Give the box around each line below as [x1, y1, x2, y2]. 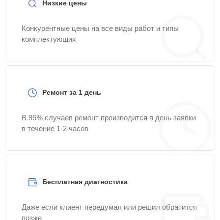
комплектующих [22, 35, 76, 43]
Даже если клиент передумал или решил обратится [22, 203, 197, 211]
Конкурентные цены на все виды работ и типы [22, 24, 179, 32]
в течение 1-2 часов [22, 124, 88, 133]
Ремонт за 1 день [42, 88, 101, 96]
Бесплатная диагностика [42, 178, 128, 186]
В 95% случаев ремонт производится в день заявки [22, 113, 196, 122]
